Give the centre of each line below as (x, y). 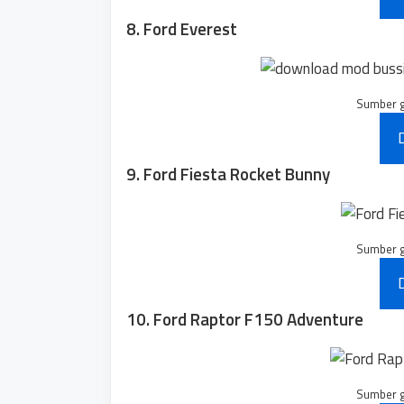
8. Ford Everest (182, 28)
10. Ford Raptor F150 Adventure (245, 318)
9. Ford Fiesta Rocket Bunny (228, 173)
